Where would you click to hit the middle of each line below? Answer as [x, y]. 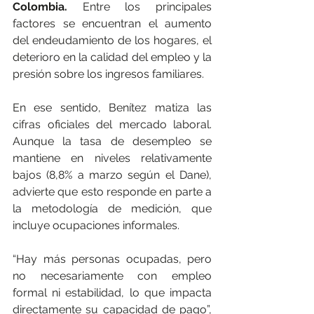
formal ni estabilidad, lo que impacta [112, 292]
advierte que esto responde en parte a [112, 191]
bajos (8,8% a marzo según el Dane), [112, 175]
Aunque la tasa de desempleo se [112, 141]
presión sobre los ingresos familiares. [108, 74]
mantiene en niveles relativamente [112, 158]
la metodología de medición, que [112, 208]
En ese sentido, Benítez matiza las [112, 107]
